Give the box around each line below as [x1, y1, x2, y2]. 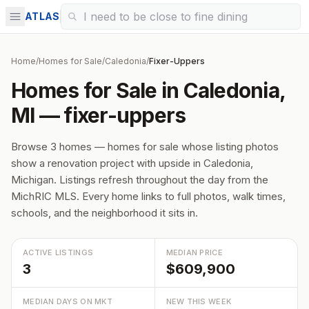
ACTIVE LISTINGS [23, 248, 94, 257]
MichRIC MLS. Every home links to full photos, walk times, [11, 190, 286, 203]
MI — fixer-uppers [11, 103, 186, 128]
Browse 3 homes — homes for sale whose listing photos [11, 140, 279, 153]
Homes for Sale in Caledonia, [11, 78, 285, 103]
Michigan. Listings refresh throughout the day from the [11, 173, 268, 186]
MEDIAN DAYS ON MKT [23, 297, 112, 306]
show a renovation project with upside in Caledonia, [11, 157, 253, 170]
